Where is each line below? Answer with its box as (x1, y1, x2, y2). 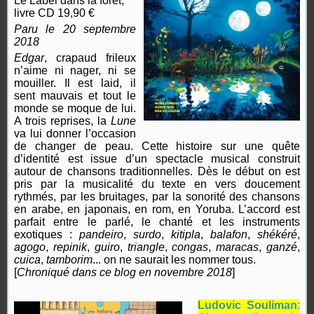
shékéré (257, 228, 297, 241)
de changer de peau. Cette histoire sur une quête (14, 140, 300, 153)
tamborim (46, 254, 93, 266)
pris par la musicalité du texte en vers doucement (14, 178, 300, 191)
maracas (216, 241, 259, 254)
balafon (210, 228, 247, 241)
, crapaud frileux (44, 52, 136, 64)
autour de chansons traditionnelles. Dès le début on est (14, 165, 300, 178)
